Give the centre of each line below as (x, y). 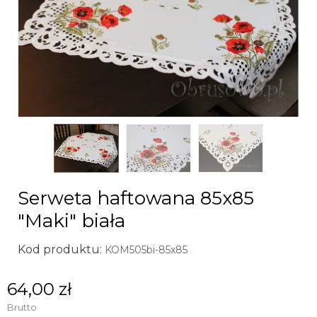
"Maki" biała (71, 221)
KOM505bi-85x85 (146, 250)
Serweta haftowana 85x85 (136, 198)
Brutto (22, 307)
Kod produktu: (60, 250)
